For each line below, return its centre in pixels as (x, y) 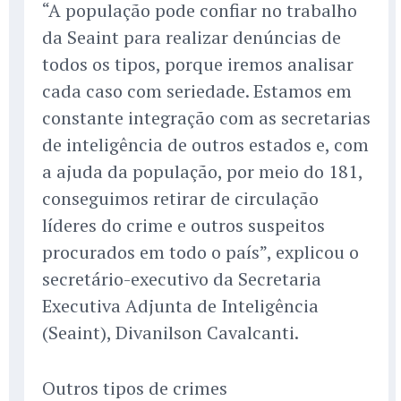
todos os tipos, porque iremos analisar (198, 64)
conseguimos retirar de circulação (180, 198)
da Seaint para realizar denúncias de (192, 37)
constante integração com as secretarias (206, 117)
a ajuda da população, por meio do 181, (202, 171)
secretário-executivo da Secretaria (182, 278)
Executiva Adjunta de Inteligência (180, 305)
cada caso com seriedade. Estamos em (197, 90)
